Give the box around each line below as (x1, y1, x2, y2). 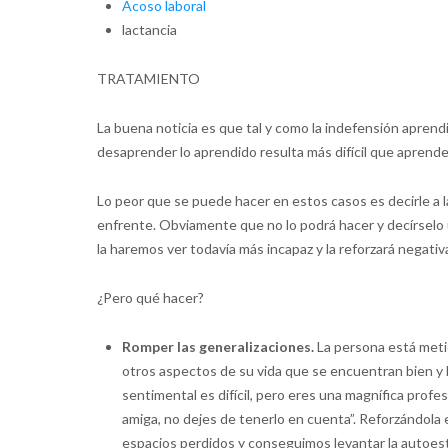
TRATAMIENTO (96, 69, 200, 87)
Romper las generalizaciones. (121, 337, 314, 355)
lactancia (121, 20, 177, 38)
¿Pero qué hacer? (96, 288, 204, 306)
